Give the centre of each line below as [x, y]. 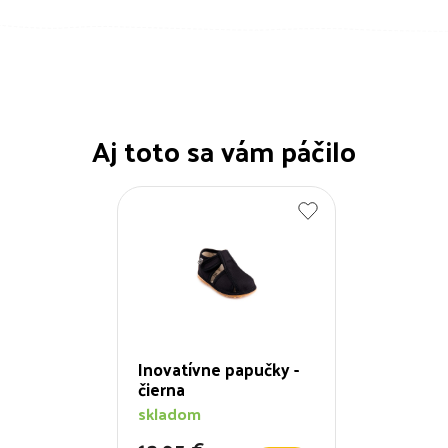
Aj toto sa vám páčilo [224, 150]
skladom [169, 413]
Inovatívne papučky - [218, 368]
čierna [161, 388]
